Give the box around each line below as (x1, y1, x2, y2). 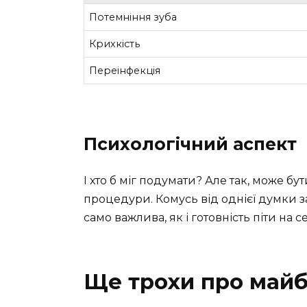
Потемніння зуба (89, 10, 177, 23)
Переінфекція (89, 64, 161, 77)
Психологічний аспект (84, 134, 297, 155)
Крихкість (89, 37, 140, 50)
